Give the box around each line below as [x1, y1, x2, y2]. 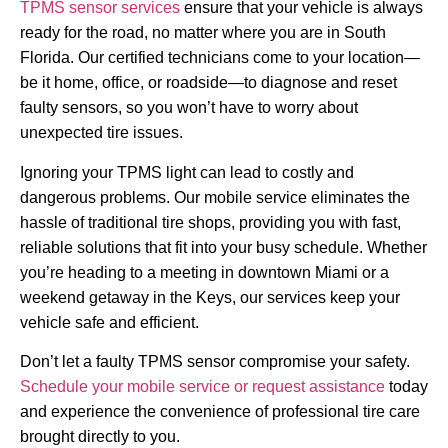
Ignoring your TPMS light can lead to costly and [20, 163, 354, 181]
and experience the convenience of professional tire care [20, 403, 420, 421]
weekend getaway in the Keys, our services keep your [20, 288, 400, 306]
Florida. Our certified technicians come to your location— [20, 49, 420, 67]
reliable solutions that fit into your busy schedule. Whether [20, 238, 427, 256]
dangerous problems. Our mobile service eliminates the [20, 188, 410, 206]
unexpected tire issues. [20, 124, 183, 142]
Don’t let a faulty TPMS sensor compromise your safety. [20, 353, 410, 371]
